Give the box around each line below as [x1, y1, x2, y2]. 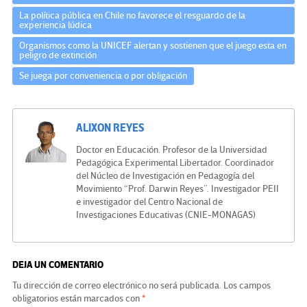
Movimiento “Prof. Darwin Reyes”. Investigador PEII [76, 183, 279, 195]
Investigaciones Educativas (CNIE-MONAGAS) [76, 209, 256, 221]
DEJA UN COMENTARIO [12, 259, 103, 271]
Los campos [223, 280, 271, 292]
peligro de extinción [19, 49, 97, 62]
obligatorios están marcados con [12, 293, 142, 305]
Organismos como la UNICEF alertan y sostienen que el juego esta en [19, 40, 286, 52]
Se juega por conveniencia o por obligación [19, 70, 187, 82]
